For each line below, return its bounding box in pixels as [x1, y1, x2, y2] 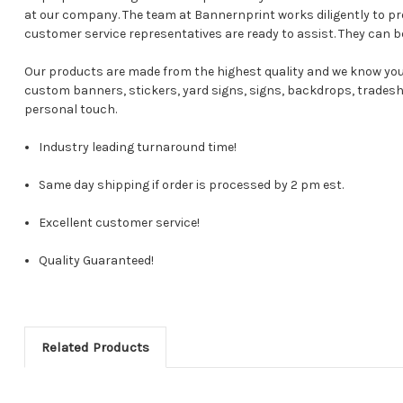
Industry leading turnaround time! [39, 139, 237, 156]
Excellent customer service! [39, 215, 201, 231]
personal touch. [24, 102, 118, 118]
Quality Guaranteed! [39, 253, 155, 269]
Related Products [41, 339, 150, 356]
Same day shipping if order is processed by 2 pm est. [39, 177, 345, 193]
